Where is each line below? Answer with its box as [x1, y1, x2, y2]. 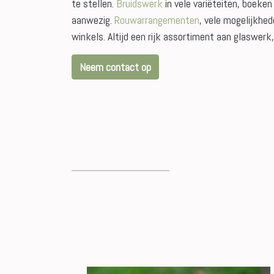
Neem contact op [80, 60, 151, 74]
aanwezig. [72, 13, 114, 27]
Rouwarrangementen [114, 13, 199, 27]
